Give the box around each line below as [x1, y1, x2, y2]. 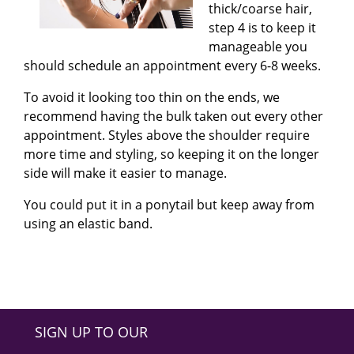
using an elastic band [24, 214, 149, 232]
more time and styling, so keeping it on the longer [24, 145, 319, 163]
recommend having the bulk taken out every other [24, 107, 323, 125]
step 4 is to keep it [209, 18, 316, 36]
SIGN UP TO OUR [34, 322, 148, 341]
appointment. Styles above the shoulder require [24, 126, 310, 144]
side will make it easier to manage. [24, 164, 227, 182]
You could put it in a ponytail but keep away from [24, 195, 314, 213]
